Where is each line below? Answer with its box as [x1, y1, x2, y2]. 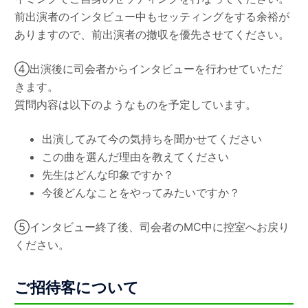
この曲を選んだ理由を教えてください [42, 149, 230, 164]
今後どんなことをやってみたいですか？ [42, 185, 241, 199]
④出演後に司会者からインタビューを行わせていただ [14, 61, 283, 76]
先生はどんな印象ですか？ [42, 167, 175, 181]
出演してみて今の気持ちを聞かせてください [42, 131, 263, 146]
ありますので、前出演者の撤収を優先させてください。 [14, 27, 290, 41]
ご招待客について [14, 278, 140, 296]
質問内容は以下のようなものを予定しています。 [14, 97, 257, 111]
